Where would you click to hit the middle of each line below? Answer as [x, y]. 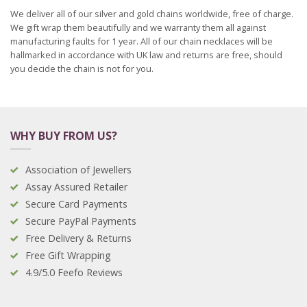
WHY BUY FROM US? [64, 136]
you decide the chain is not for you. [82, 69]
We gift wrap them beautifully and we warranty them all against [138, 28]
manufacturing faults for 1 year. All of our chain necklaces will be [142, 41]
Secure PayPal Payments [81, 221]
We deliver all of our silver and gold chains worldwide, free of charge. [152, 14]
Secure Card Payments [76, 204]
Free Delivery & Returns [78, 238]
